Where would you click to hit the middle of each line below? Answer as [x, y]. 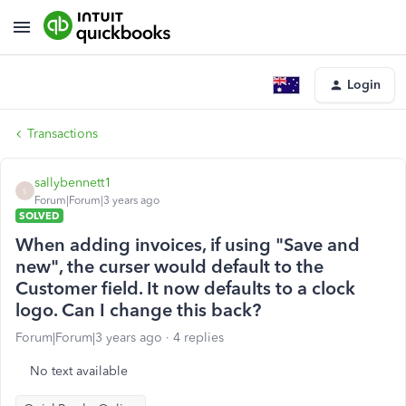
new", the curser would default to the [169, 266]
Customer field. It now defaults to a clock [185, 288]
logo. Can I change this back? [138, 310]
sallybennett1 [73, 183]
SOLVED [39, 216]
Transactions [63, 134]
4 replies [198, 338]
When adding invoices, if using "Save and [188, 245]
